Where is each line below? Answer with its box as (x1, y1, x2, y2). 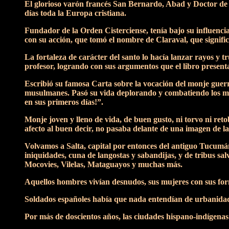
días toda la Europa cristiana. (25, 9, 126, 17)
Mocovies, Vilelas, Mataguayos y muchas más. (25, 160, 182, 169)
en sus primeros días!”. (25, 98, 103, 106)
